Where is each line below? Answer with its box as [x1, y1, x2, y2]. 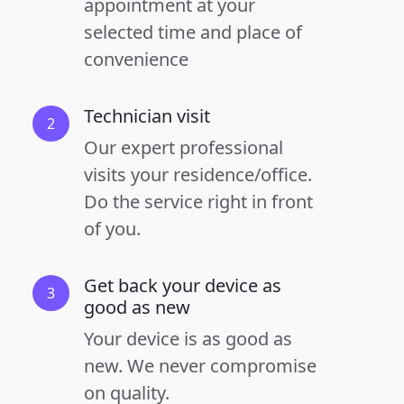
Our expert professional [84, 135, 283, 160]
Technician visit [84, 104, 210, 128]
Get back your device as [84, 273, 281, 298]
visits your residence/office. [84, 162, 312, 187]
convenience [84, 47, 188, 71]
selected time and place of [84, 20, 302, 44]
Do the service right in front [84, 189, 313, 214]
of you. [84, 216, 141, 241]
